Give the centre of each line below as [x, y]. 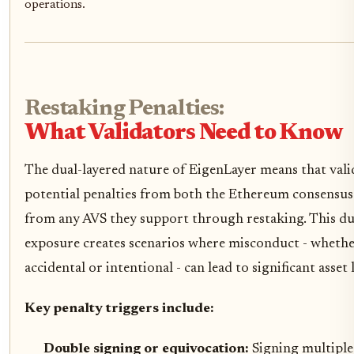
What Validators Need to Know [184, 134]
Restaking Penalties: [124, 109]
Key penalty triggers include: [119, 309]
